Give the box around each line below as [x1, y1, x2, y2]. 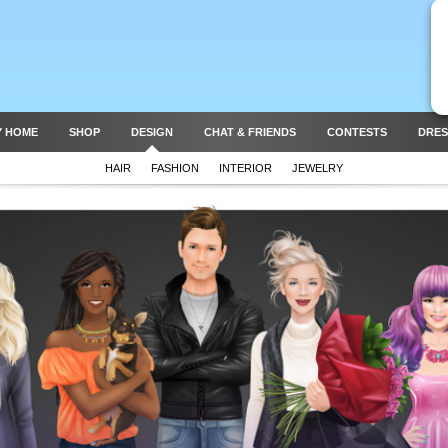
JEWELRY [292, 162, 343, 174]
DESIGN [131, 126, 173, 138]
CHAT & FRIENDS [204, 126, 296, 138]
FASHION [151, 162, 199, 174]
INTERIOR [219, 162, 272, 174]
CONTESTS [327, 126, 387, 138]
